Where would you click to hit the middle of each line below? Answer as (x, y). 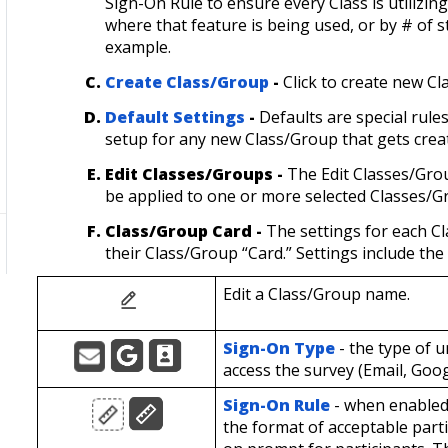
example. (138, 47)
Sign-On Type (278, 348)
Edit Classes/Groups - (196, 174)
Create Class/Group (187, 82)
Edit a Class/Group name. (316, 294)
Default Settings (175, 117)
